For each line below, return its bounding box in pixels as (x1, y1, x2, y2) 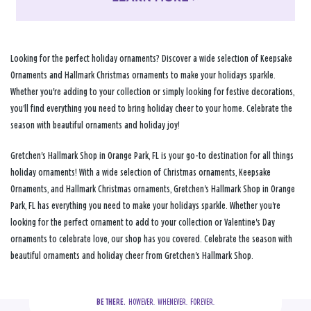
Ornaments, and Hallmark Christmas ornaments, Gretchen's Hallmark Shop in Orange (10, 183, 295, 194)
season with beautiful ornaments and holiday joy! (10, 119, 180, 131)
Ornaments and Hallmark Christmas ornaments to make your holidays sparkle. (10, 69, 276, 81)
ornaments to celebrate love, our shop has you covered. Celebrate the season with (10, 233, 292, 244)
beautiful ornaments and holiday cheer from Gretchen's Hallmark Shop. (10, 250, 253, 261)
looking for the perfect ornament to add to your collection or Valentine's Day (10, 217, 275, 228)
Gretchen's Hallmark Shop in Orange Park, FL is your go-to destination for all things (10, 150, 294, 161)
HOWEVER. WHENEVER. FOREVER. (126, 297, 215, 306)
